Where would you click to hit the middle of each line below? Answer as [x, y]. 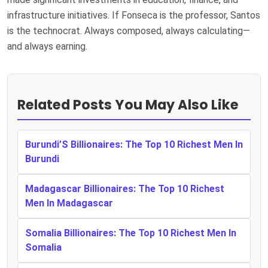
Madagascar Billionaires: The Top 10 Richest [125, 189]
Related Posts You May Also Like [128, 105]
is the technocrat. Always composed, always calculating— [129, 31]
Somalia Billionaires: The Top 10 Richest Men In [131, 233]
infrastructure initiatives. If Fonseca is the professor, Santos [134, 15]
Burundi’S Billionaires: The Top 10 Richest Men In [134, 145]
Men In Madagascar [69, 203]
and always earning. [47, 46]
